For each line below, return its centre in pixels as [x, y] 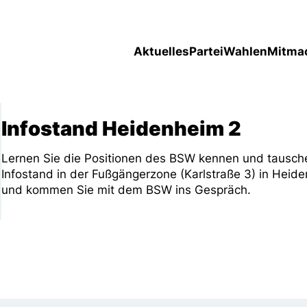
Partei [207, 51]
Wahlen [246, 51]
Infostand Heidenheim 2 [121, 128]
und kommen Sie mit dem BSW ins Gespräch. [126, 190]
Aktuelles [162, 51]
